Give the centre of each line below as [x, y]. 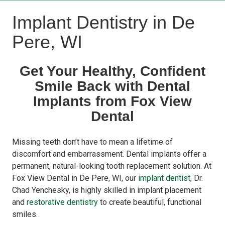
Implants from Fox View [113, 101]
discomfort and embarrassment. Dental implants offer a [109, 154]
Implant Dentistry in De [103, 22]
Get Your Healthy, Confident [113, 71]
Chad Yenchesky [40, 190]
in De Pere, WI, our [104, 178]
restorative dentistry [62, 202]
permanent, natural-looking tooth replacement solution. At [112, 166]
